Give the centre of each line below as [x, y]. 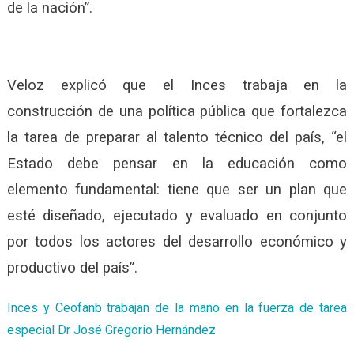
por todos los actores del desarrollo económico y [177, 242]
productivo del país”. [72, 268]
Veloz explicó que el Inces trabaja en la [177, 86]
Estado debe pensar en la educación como [177, 164]
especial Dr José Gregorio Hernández [111, 330]
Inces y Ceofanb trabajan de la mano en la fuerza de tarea [177, 308]
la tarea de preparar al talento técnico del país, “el [177, 138]
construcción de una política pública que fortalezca [177, 112]
